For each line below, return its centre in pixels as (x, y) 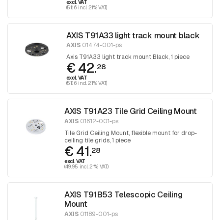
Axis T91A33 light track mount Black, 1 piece (128, 57)
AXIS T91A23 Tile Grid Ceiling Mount (131, 111)
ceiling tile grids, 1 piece (97, 140)
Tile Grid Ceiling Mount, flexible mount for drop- (131, 133)
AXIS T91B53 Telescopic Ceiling (124, 194)
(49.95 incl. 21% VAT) (86, 166)
